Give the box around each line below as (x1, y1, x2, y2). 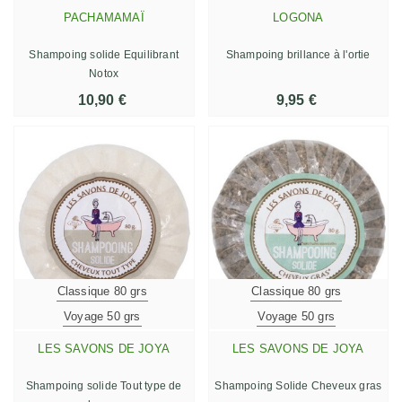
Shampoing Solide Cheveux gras (214, 379, 382, 392)
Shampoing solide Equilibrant (29, 48, 179, 61)
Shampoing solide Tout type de (25, 379, 182, 392)
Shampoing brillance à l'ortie (225, 48, 371, 61)
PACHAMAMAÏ (63, 10, 144, 24)
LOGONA (273, 10, 324, 24)
